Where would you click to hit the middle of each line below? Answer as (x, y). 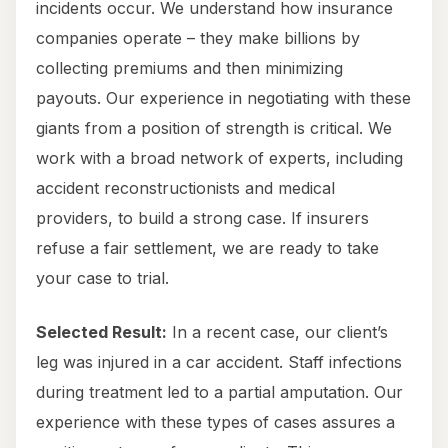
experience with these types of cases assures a (215, 422)
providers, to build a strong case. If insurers (202, 218)
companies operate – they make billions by (198, 38)
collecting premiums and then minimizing (189, 68)
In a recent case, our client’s (277, 332)
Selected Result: (101, 332)
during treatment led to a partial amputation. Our (219, 392)
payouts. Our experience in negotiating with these (223, 98)
